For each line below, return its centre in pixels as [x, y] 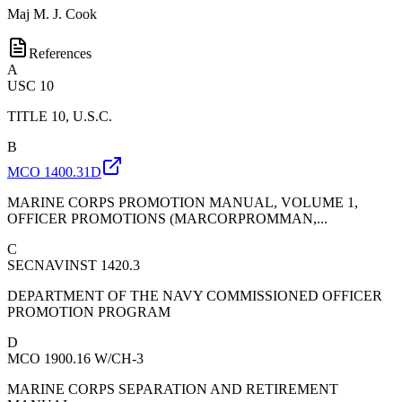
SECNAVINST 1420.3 [74, 265]
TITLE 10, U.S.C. [60, 116]
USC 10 [31, 85]
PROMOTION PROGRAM [89, 311]
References [60, 53]
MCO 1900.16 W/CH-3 [75, 358]
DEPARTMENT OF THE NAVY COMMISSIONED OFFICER [195, 295]
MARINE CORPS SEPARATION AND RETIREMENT [173, 389]
